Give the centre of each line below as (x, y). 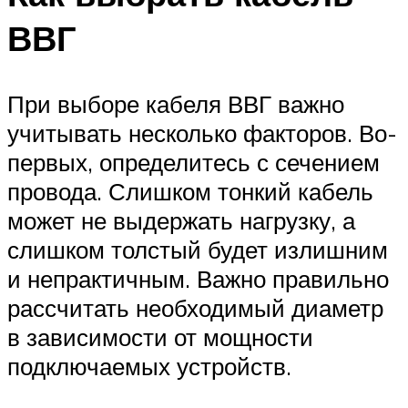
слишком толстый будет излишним (198, 249)
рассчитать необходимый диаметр (195, 307)
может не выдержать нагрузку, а (181, 220)
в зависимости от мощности (160, 337)
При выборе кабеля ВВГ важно (176, 103)
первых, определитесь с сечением (194, 162)
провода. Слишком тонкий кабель (190, 191)
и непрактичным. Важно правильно (198, 278)
